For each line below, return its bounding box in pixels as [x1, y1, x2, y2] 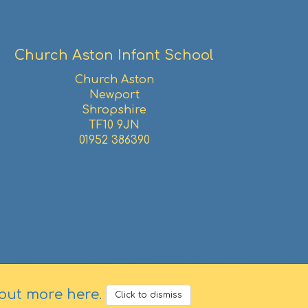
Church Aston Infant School [14, 47, 214, 64]
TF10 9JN [89, 119, 140, 132]
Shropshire [82, 104, 146, 117]
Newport [89, 89, 140, 102]
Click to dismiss [115, 290, 182, 300]
